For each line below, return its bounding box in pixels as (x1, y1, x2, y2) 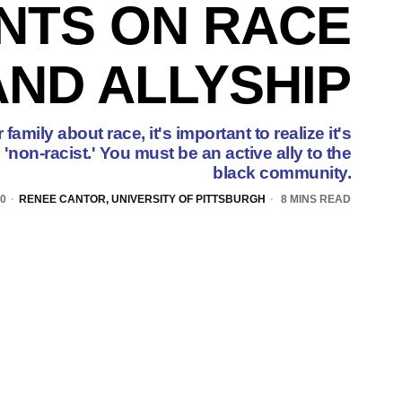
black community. (213, 162, 351, 182)
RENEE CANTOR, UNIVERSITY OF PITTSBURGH (19, 192, 266, 205)
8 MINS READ (278, 192, 351, 205)
